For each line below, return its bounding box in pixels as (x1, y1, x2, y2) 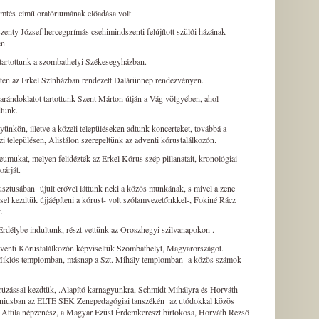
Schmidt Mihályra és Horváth (138, 283, 238, 295)
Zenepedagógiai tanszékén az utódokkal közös (77, 295, 234, 306)
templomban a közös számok (142, 253, 241, 265)
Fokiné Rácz (194, 194, 236, 205)
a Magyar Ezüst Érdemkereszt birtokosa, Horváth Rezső (58, 306, 249, 318)
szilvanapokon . (162, 224, 217, 235)
